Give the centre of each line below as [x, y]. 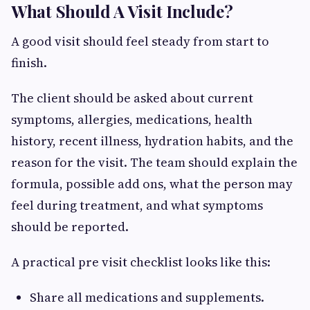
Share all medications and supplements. [147, 297]
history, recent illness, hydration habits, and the [152, 140]
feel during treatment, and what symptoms [137, 205]
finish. [29, 62]
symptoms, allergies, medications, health [132, 119]
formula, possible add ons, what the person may [152, 183]
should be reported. [70, 226]
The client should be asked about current [132, 98]
